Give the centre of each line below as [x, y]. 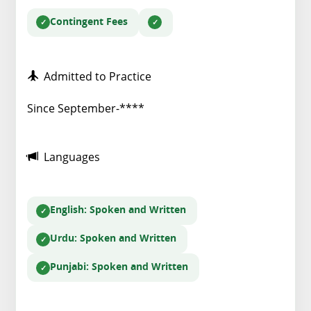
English [67, 211]
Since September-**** [86, 109]
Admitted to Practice [95, 76]
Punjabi [68, 268]
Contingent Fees [89, 22]
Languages [69, 157]
